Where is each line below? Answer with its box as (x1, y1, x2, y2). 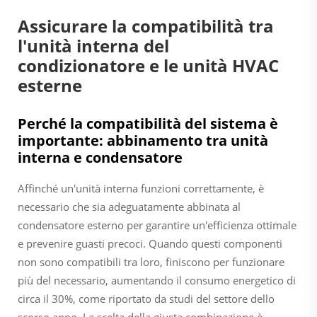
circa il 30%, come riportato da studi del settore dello (18, 291, 275, 306)
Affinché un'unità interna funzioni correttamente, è (18, 180, 264, 195)
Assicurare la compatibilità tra (18, 13, 274, 38)
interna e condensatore (18, 147, 183, 167)
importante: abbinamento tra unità (18, 130, 268, 150)
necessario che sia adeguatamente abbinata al (18, 199, 241, 214)
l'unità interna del (18, 33, 169, 57)
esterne (18, 73, 82, 97)
